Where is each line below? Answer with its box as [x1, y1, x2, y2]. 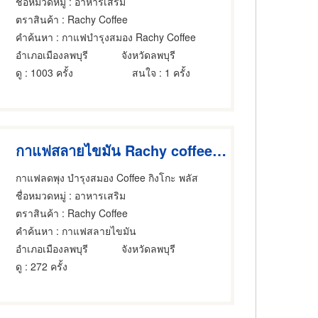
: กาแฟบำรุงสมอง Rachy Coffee [53, 29, 197, 44]
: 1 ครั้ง [156, 65, 191, 79]
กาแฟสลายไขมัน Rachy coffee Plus [212, 140, 227, 160]
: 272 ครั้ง [22, 258, 68, 273]
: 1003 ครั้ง [22, 65, 74, 79]
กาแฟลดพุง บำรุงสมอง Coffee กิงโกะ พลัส [16, 170, 199, 185]
